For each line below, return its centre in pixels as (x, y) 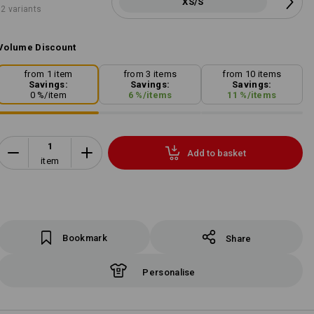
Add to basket (217, 153)
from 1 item (48, 74)
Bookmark (85, 238)
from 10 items (252, 74)
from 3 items (150, 74)
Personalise (169, 272)
